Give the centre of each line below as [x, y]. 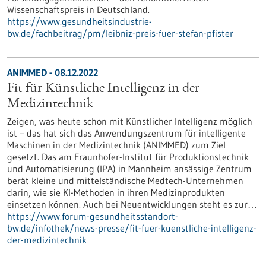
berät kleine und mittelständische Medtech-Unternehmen [125, 180]
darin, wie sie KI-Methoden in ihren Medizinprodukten [116, 192]
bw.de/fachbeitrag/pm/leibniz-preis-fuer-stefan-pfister [120, 33]
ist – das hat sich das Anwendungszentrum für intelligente [126, 133]
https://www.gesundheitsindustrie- [80, 21]
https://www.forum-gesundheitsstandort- [93, 216]
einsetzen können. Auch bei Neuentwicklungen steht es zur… [132, 204]
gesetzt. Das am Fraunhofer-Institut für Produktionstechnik [128, 157]
